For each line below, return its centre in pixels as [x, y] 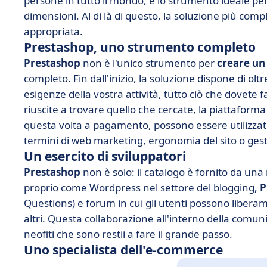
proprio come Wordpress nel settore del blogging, [142, 187]
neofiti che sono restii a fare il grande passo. [128, 234]
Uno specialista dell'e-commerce [123, 250]
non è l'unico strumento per [149, 63]
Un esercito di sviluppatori [105, 156]
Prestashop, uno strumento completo [140, 47]
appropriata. [53, 31]
